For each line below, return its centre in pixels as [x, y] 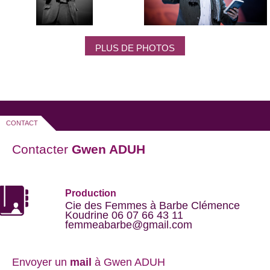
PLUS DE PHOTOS [135, 48]
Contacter [42, 149]
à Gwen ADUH [130, 262]
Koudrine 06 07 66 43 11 [124, 215]
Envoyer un [41, 262]
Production [90, 193]
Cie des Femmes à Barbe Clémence [152, 205]
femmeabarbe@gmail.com [128, 224]
